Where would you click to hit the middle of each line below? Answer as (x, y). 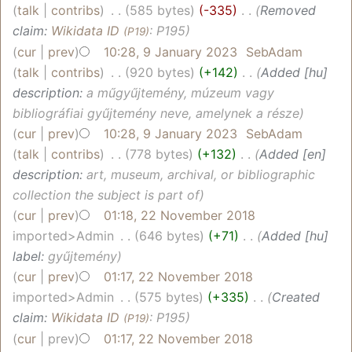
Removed (288, 10)
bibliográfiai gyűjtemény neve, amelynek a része (156, 113)
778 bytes (159, 154)
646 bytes (170, 235)
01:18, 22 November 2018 (180, 215)
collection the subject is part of (106, 194)
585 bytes (160, 10)
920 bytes (160, 72)
